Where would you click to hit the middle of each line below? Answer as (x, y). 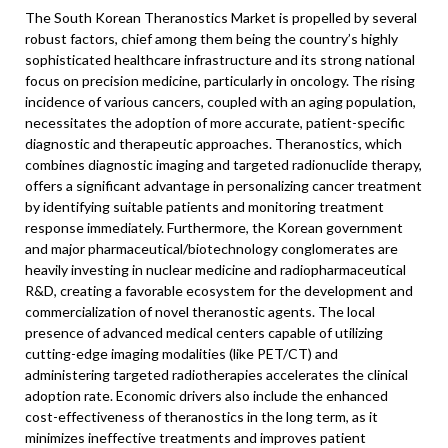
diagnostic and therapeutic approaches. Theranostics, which (213, 143)
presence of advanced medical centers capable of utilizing (204, 332)
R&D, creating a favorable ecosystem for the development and (219, 290)
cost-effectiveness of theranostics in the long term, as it (201, 416)
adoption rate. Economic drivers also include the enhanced (206, 395)
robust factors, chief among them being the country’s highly (211, 38)
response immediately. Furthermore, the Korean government (214, 227)
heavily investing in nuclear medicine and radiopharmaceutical (215, 269)
